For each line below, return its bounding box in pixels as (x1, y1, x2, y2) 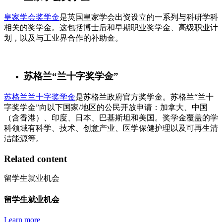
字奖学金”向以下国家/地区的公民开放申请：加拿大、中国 (4, 103, 208, 111)
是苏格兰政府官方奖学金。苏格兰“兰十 (75, 92, 214, 101)
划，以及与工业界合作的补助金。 (4, 34, 123, 43)
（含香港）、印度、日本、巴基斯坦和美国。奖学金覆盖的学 (4, 113, 218, 122)
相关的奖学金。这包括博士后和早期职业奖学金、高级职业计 (4, 23, 218, 32)
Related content (4, 153, 67, 164)
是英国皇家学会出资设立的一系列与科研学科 (59, 13, 218, 22)
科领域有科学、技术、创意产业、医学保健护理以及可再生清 (4, 123, 218, 132)
